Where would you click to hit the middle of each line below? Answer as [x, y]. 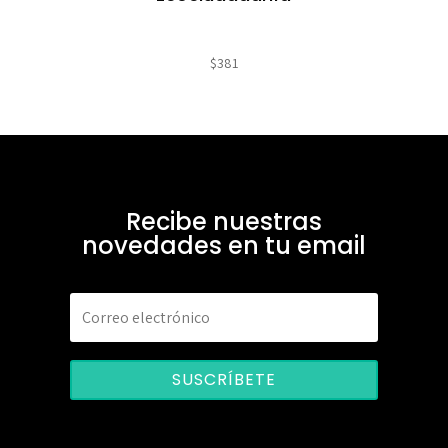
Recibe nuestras [223, 221]
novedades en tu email [223, 245]
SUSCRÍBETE [223, 380]
